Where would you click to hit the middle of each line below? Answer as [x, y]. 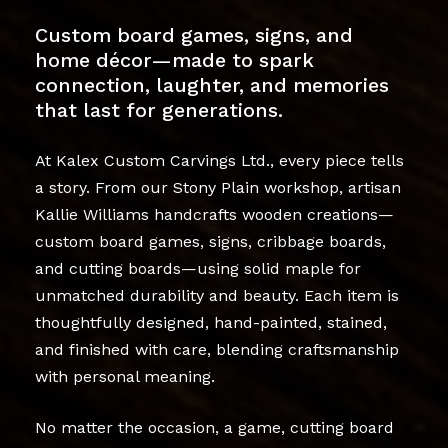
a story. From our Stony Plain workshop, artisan [217, 187]
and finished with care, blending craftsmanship [216, 349]
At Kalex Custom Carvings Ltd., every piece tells [219, 160]
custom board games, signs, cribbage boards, [210, 241]
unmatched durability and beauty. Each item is [216, 295]
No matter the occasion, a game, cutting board [214, 427]
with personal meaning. [124, 376]
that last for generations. [158, 110]
